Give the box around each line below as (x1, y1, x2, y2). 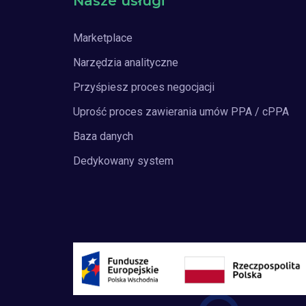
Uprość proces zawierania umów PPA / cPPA (73, 105, 289, 118)
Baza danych (73, 130, 133, 143)
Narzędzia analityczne (73, 56, 178, 69)
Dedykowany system (73, 154, 173, 167)
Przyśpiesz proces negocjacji (73, 81, 214, 94)
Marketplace (73, 31, 133, 44)
